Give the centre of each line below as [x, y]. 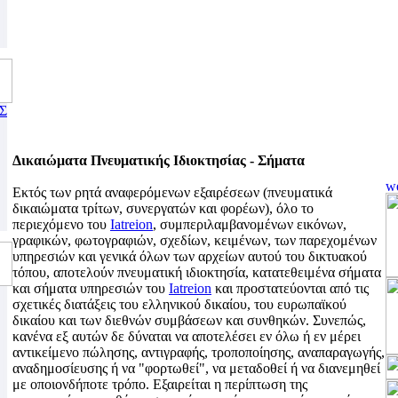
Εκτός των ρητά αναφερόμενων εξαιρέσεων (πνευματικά [172, 192]
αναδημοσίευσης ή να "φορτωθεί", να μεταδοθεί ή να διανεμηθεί [196, 368]
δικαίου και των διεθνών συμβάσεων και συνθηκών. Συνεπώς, [189, 320]
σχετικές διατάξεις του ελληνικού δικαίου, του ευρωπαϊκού [179, 304]
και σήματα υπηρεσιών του [91, 288]
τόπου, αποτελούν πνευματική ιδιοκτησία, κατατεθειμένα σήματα [197, 272]
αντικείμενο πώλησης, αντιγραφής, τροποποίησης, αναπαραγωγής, [199, 352]
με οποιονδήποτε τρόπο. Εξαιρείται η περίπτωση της [160, 384]
